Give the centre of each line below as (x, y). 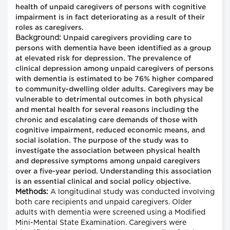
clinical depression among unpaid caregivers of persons (114, 69)
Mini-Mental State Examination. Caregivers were (101, 223)
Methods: (32, 192)
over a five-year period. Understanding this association (113, 172)
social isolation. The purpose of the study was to (102, 141)
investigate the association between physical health (108, 151)
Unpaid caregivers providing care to (126, 38)
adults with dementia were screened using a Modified (110, 213)
